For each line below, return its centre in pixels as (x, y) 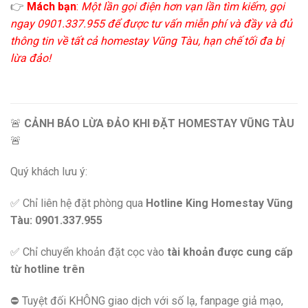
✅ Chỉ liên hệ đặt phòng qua (78, 203)
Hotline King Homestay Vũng (219, 203)
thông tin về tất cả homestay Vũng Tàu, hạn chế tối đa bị (147, 41)
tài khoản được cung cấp (230, 252)
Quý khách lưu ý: (49, 172)
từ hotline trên (47, 269)
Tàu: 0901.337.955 (56, 221)
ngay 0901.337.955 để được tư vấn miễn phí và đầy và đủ (151, 23)
